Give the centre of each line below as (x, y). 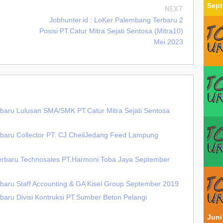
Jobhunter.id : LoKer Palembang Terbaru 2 (116, 20)
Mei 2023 (168, 42)
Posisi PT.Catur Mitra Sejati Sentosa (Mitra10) (111, 31)
